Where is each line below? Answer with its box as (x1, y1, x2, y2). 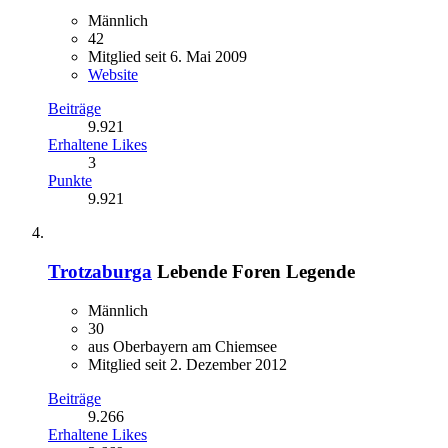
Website (88, 66, 138, 84)
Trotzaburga (48, 260, 152, 282)
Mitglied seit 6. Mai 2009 (88, 48, 247, 66)
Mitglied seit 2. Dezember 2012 (88, 355, 287, 373)
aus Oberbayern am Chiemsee (88, 337, 277, 355)
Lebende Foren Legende (157, 260, 355, 282)
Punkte (48, 172, 92, 190)
